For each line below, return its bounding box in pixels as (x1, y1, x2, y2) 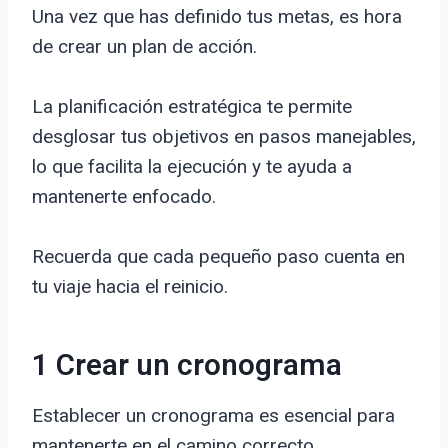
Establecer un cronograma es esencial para (32, 404, 395, 428)
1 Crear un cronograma (32, 344, 342, 389)
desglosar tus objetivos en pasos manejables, (32, 125, 416, 149)
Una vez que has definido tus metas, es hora (32, 5, 402, 29)
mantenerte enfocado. (32, 185, 216, 209)
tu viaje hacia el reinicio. (32, 275, 228, 299)
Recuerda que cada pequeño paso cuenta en (32, 245, 405, 269)
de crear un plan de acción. (32, 35, 257, 59)
